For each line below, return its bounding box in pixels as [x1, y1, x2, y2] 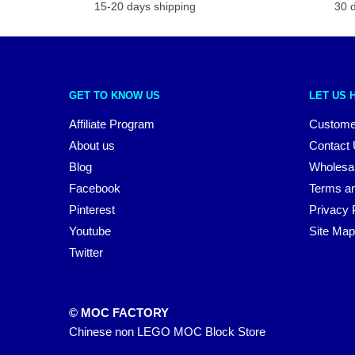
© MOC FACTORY [69, 306, 169, 320]
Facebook [69, 181, 120, 196]
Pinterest [69, 203, 115, 217]
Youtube [69, 224, 111, 239]
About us [69, 139, 115, 153]
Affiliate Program [69, 117, 155, 132]
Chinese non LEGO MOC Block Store [69, 325, 265, 339]
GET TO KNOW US [69, 90, 160, 102]
